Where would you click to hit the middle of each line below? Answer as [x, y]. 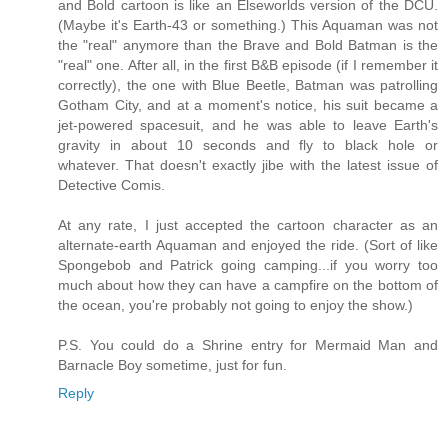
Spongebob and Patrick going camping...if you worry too [248, 265]
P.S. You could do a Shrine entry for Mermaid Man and [248, 345]
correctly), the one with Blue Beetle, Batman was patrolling [248, 85]
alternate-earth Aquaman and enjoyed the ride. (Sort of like [248, 245]
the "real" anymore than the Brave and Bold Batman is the [248, 45]
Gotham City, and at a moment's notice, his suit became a [248, 105]
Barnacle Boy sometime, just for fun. [172, 365]
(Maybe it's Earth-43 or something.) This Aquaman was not [248, 25]
